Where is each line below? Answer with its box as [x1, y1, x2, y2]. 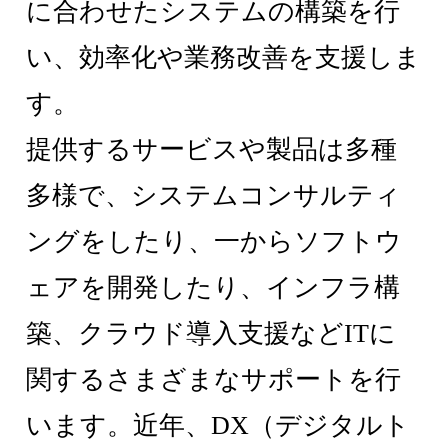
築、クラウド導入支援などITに [26, 319, 397, 349]
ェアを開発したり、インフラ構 [26, 273, 401, 303]
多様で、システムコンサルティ [26, 181, 402, 211]
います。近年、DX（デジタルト [26, 411, 411, 441]
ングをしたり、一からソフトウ [26, 227, 403, 257]
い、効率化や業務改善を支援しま [26, 43, 422, 73]
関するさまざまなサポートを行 [26, 365, 402, 395]
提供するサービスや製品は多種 [26, 135, 398, 165]
